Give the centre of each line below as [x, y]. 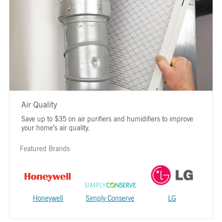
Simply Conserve [110, 198]
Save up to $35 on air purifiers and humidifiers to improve [107, 118]
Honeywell [48, 198]
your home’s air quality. [55, 127]
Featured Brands [45, 148]
